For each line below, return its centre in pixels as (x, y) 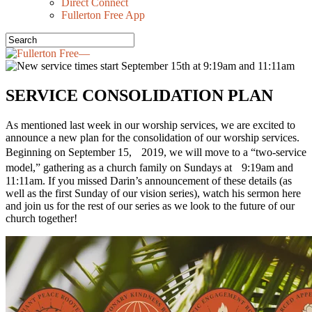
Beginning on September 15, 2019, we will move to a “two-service (156, 152)
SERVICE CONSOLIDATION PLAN (139, 95)
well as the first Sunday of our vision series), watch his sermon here (153, 193)
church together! (41, 218)
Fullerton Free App (103, 15)
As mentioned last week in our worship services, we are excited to (150, 125)
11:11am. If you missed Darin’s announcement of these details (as (149, 180)
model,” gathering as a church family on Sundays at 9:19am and (149, 167)
